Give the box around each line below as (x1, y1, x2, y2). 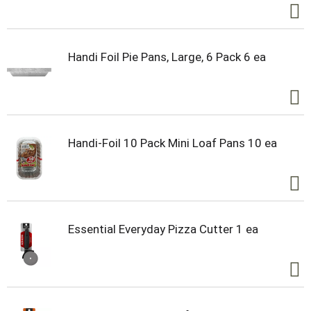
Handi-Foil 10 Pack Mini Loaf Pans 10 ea (68, 136, 277, 151)
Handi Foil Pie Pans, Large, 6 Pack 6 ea (68, 50, 266, 65)
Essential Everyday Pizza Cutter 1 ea (68, 222, 258, 237)
